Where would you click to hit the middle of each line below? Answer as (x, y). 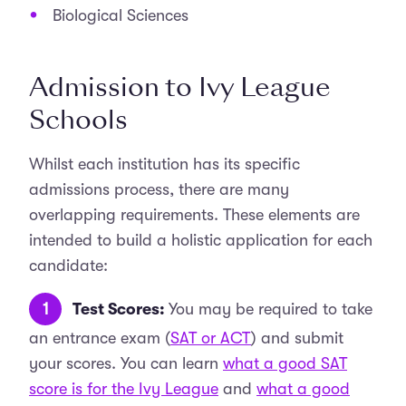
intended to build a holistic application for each (201, 240)
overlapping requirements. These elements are (194, 215)
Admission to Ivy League (180, 87)
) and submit (297, 338)
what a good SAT (285, 363)
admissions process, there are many (159, 189)
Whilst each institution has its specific (164, 164)
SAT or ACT (211, 338)
